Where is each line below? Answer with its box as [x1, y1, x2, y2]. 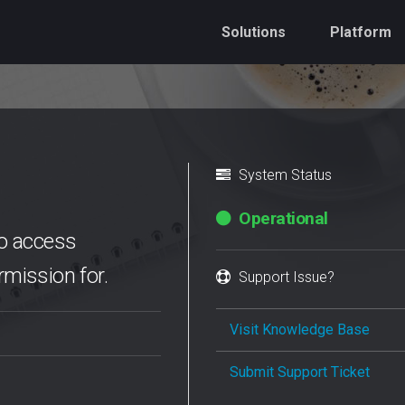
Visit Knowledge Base [230, 321, 370, 338]
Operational [234, 208, 328, 229]
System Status [235, 166, 332, 184]
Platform [330, 24, 391, 41]
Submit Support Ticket [230, 363, 370, 381]
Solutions [221, 24, 286, 41]
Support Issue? [235, 268, 334, 286]
